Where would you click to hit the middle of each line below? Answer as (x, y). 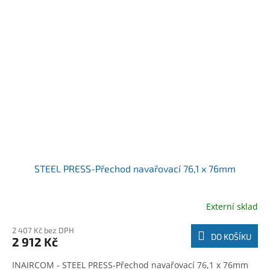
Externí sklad (232, 207)
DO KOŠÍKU (231, 236)
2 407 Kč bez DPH (43, 230)
